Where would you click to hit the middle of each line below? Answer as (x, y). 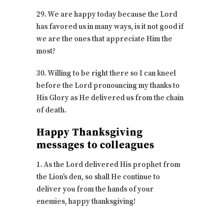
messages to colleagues (95, 145)
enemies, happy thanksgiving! (86, 201)
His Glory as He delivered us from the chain (110, 98)
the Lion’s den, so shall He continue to (98, 177)
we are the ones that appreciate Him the (104, 39)
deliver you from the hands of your (95, 189)
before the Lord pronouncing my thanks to (108, 85)
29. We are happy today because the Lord (107, 14)
